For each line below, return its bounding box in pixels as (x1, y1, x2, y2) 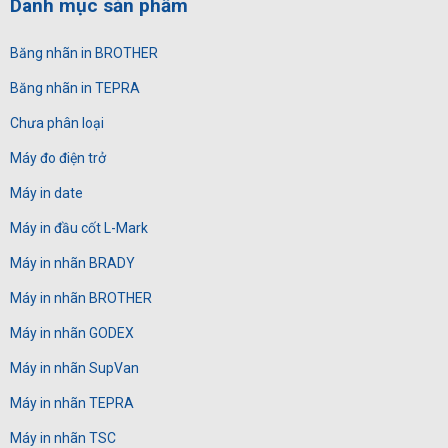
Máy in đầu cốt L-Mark (10, 220, 148, 236)
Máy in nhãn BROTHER (10, 290, 152, 306)
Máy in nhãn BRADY (10, 255, 135, 271)
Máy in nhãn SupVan (10, 360, 139, 376)
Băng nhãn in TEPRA (10, 80, 140, 96)
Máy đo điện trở (10, 150, 106, 166)
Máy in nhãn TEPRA (10, 395, 134, 411)
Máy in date (10, 185, 83, 201)
